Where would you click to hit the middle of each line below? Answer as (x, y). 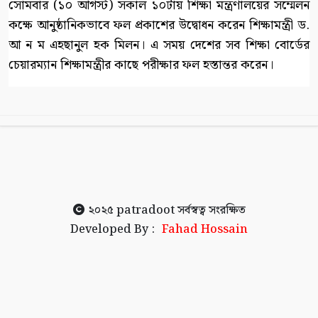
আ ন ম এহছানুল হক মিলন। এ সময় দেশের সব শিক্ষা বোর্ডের (159, 45)
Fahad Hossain (205, 230)
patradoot (145, 211)
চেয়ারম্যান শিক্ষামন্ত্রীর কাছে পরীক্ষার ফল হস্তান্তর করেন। (141, 65)
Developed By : (113, 230)
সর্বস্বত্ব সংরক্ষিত (210, 211)
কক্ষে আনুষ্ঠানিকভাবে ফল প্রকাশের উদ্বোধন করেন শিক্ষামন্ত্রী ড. (159, 26)
